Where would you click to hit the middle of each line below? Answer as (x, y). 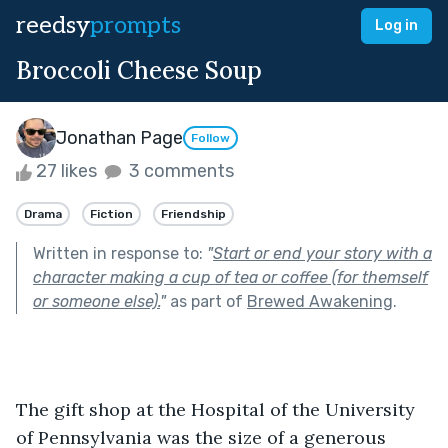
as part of (206, 301)
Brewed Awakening (320, 301)
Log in (396, 25)
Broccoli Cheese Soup (139, 70)
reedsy (53, 25)
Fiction (111, 213)
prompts (135, 25)
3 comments (179, 171)
